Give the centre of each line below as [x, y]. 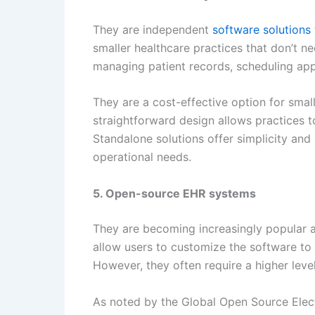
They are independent [153, 29]
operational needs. [142, 157]
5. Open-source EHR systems [174, 193]
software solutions [262, 29]
